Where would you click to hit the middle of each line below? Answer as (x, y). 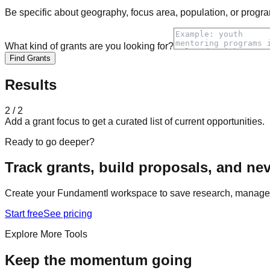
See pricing (68, 214)
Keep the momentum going (99, 260)
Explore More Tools (46, 234)
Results (31, 84)
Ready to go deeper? (50, 142)
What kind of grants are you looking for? (89, 46)
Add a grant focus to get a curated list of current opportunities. (135, 121)
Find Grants (30, 58)
